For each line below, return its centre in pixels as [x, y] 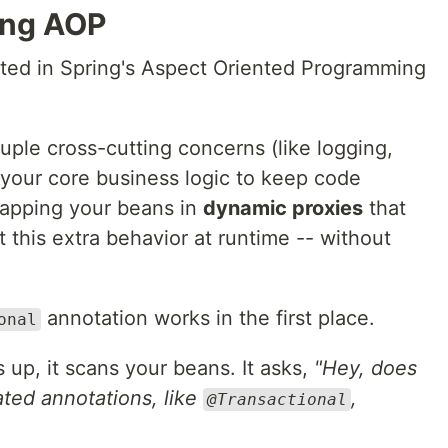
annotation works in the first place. [208, 318]
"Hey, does [365, 368]
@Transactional [277, 399]
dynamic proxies [283, 208]
